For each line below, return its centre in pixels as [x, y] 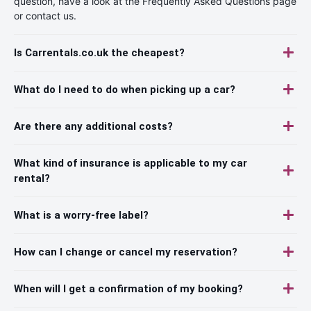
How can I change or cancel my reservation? [126, 252]
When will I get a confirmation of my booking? [128, 288]
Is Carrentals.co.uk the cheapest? [99, 52]
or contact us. [45, 15]
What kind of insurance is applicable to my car [131, 163]
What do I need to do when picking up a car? [125, 89]
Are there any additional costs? [93, 126]
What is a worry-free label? [81, 215]
